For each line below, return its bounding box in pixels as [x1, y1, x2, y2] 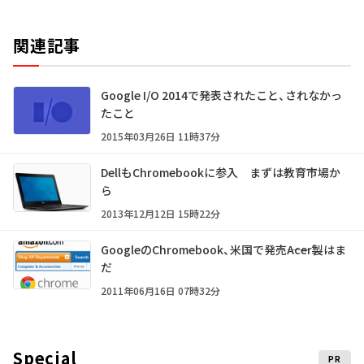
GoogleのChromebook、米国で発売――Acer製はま [101, 241, 346, 258]
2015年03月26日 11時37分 [101, 129, 220, 144]
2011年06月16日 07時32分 [101, 284, 220, 298]
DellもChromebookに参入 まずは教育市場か [101, 164, 340, 181]
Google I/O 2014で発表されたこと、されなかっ [101, 87, 342, 104]
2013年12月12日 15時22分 [101, 206, 220, 221]
